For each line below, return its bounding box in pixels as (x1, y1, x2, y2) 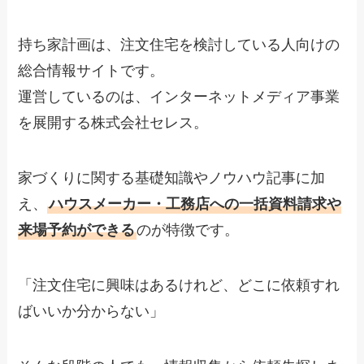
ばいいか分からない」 (18, 302, 165, 319)
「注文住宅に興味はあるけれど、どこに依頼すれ (18, 276, 340, 293)
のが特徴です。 (136, 221, 240, 238)
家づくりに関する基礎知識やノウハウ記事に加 (18, 169, 326, 186)
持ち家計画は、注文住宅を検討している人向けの (18, 37, 340, 54)
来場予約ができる (18, 221, 136, 238)
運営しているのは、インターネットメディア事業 (18, 89, 340, 106)
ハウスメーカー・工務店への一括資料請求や (49, 195, 342, 212)
